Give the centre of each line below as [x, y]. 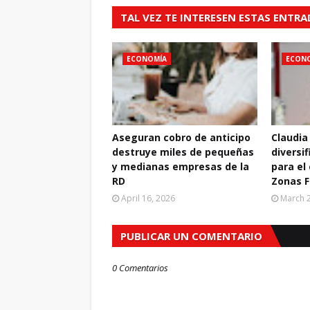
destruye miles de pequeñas [183, 152]
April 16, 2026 [148, 198]
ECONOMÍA [147, 58]
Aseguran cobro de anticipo [181, 137]
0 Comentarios [140, 267]
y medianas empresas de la [181, 166]
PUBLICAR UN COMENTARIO [191, 236]
